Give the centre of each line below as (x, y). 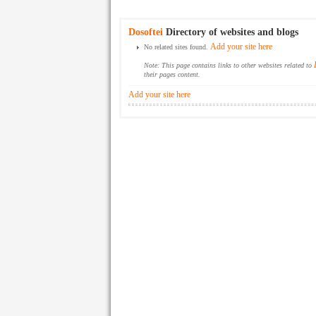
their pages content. (172, 74)
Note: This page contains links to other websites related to (229, 65)
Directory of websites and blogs (231, 32)
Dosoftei (146, 32)
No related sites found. (177, 47)
